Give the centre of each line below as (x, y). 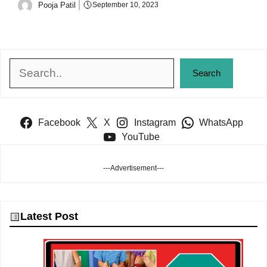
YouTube (141, 137)
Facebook (59, 123)
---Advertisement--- (133, 168)
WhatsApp (221, 123)
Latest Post (49, 217)
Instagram (155, 123)
